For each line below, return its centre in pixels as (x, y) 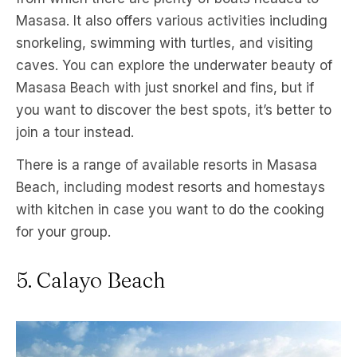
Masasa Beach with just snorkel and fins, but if (165, 87)
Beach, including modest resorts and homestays (171, 187)
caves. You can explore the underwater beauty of (174, 65)
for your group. (63, 231)
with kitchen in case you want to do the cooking (170, 209)
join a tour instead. (75, 132)
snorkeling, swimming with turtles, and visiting (165, 43)
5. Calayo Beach (91, 280)
